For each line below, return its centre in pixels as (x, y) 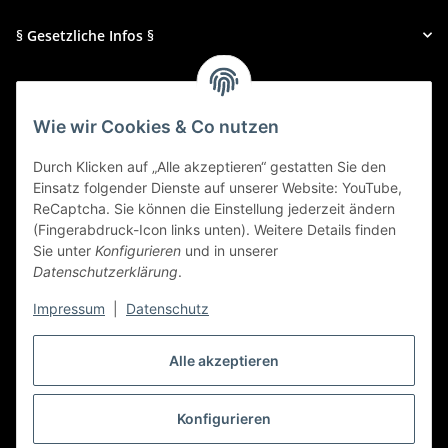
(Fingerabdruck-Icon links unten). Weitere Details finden (214, 230)
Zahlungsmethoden (82, 140)
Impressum (69, 309)
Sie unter (64, 251)
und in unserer (229, 251)
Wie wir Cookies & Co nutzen (156, 127)
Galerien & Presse (76, 89)
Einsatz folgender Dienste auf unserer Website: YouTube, (217, 188)
